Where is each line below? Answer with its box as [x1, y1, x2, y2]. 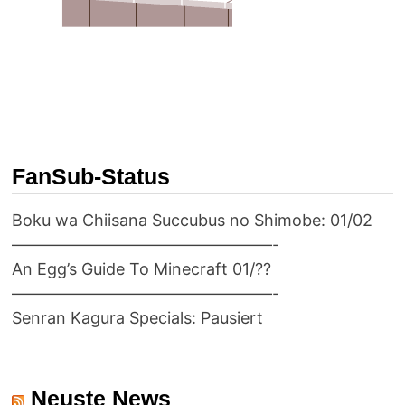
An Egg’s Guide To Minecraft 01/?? [11, 259, 271, 279]
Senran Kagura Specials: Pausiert [11, 308, 263, 328]
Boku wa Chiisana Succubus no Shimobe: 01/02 [11, 211, 372, 231]
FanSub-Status [11, 164, 170, 190]
